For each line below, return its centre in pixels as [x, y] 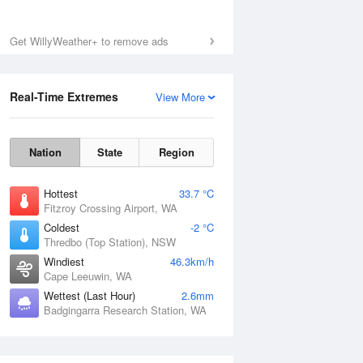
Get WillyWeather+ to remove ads [89, 41]
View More [180, 97]
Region [176, 152]
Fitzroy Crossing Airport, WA [111, 208]
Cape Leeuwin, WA [88, 276]
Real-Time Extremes [64, 96]
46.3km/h [192, 261]
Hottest [61, 193]
